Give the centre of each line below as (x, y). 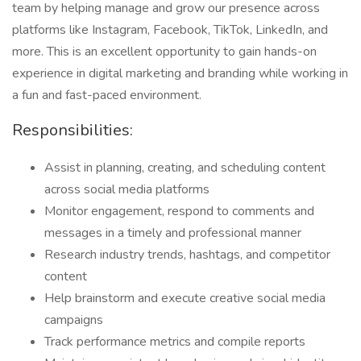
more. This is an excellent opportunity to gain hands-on (164, 52)
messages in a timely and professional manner (173, 233)
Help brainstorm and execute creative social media (185, 298)
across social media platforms (127, 189)
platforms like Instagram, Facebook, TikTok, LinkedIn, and (170, 30)
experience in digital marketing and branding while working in (180, 73)
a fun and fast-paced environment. (107, 95)
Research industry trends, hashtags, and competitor (187, 255)
